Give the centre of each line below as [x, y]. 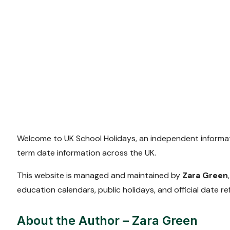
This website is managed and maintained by [100, 175]
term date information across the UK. [87, 152]
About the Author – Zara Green [107, 220]
